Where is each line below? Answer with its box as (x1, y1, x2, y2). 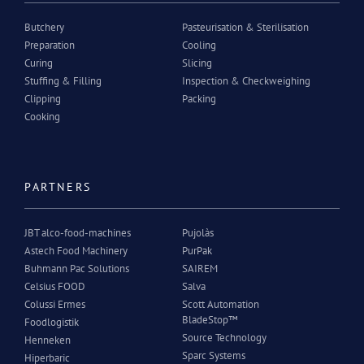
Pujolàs (182, 226, 214, 240)
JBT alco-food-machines (24, 226, 131, 240)
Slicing (182, 56, 212, 71)
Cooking (24, 110, 60, 124)
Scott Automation (182, 297, 259, 312)
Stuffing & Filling (24, 74, 102, 89)
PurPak (182, 244, 212, 258)
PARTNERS (24, 180, 92, 195)
